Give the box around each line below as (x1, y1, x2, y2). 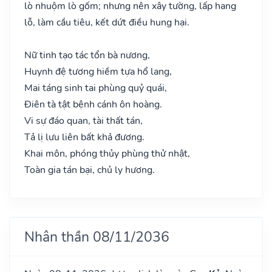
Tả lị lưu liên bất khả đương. (24, 130, 144, 144)
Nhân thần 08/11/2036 (24, 226, 169, 246)
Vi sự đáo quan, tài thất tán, (24, 114, 143, 127)
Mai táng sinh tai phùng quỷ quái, (24, 81, 167, 95)
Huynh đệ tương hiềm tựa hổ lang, (24, 64, 172, 78)
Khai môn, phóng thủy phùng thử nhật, (24, 146, 190, 160)
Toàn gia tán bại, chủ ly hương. (24, 163, 155, 177)
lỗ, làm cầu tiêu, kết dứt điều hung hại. (24, 15, 189, 29)
